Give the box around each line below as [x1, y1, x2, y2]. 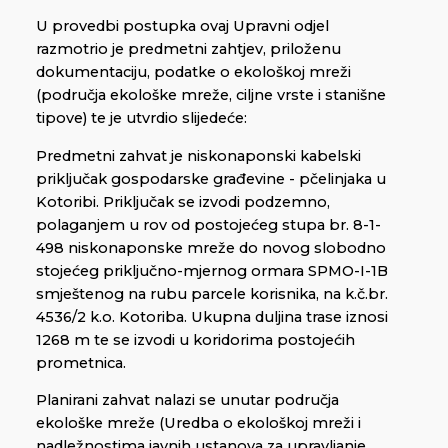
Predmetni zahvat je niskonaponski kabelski [36, 146, 361, 165]
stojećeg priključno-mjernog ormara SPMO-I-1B [36, 261, 388, 280]
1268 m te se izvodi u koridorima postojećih [36, 330, 355, 349]
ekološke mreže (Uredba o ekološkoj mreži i [36, 414, 361, 433]
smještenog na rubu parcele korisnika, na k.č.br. [36, 284, 388, 303]
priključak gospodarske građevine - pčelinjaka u [36, 169, 386, 188]
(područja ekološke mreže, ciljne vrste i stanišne [36, 86, 386, 105]
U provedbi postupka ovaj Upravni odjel [36, 17, 329, 36]
